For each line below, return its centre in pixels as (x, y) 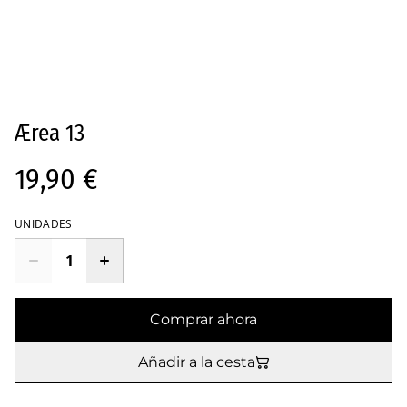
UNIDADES (44, 224)
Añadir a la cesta (196, 362)
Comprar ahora (203, 320)
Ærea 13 (50, 134)
